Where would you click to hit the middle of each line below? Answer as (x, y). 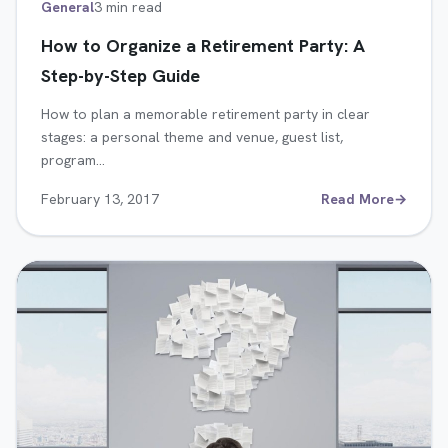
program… (73, 160)
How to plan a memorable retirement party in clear (205, 114)
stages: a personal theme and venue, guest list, (192, 137)
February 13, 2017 (100, 199)
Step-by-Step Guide (120, 76)
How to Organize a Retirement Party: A (203, 46)
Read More (357, 199)
